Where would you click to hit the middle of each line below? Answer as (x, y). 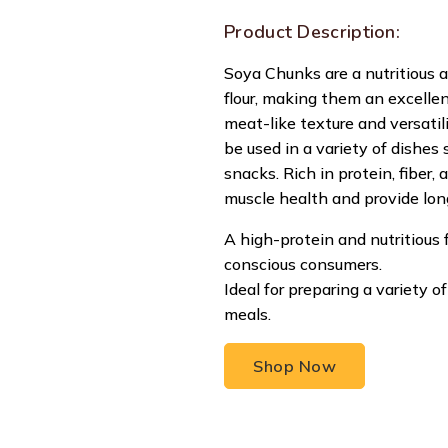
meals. (247, 314)
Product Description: (312, 32)
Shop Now (294, 366)
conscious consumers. (303, 264)
